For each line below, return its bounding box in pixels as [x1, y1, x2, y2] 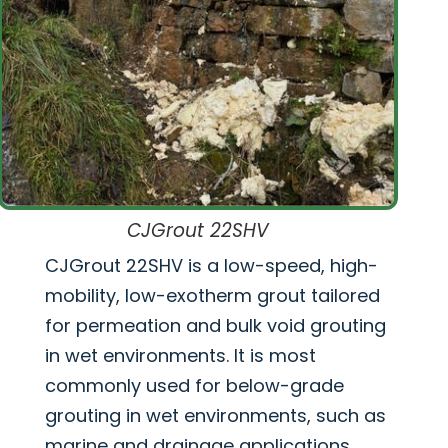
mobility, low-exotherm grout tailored [44, 282, 380, 308]
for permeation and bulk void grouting [44, 312, 386, 338]
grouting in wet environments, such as [44, 402, 386, 428]
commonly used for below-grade [44, 372, 344, 398]
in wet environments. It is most [44, 342, 316, 368]
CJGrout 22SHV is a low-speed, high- [44, 252, 378, 278]
